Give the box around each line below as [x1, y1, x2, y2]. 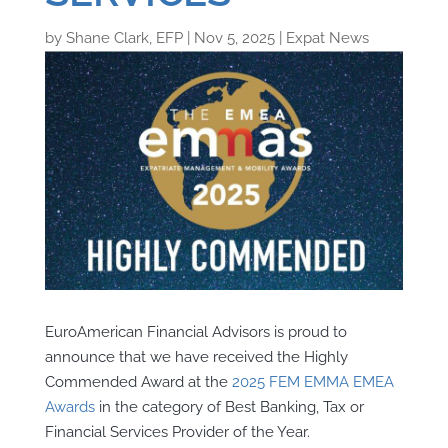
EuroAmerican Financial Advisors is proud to [44, 322, 347, 341]
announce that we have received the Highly [44, 347, 348, 366]
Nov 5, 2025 [193, 29, 275, 47]
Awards [44, 397, 95, 416]
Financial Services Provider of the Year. [44, 422, 310, 441]
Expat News [285, 29, 369, 47]
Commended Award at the [44, 372, 232, 391]
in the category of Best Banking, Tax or [94, 397, 364, 416]
